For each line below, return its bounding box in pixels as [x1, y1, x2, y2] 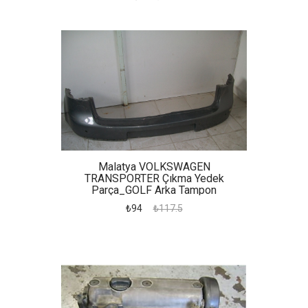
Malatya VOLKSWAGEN [98, 160, 210, 173]
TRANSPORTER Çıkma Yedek [84, 172, 224, 185]
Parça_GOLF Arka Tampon [91, 184, 217, 197]
